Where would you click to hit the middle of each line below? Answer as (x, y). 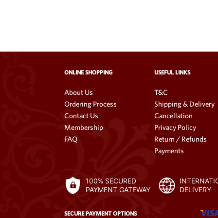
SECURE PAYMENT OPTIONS (100, 214)
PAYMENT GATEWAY (118, 190)
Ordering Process (91, 104)
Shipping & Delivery (184, 104)
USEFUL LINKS (172, 72)
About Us (79, 92)
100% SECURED (111, 181)
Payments (169, 150)
